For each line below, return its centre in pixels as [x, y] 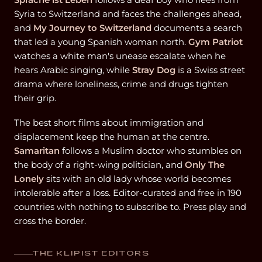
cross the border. [50, 221]
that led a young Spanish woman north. [101, 42]
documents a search [197, 28]
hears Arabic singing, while [73, 70]
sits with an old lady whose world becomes [137, 179]
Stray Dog [154, 70]
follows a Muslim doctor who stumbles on [151, 151]
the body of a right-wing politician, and [99, 165]
